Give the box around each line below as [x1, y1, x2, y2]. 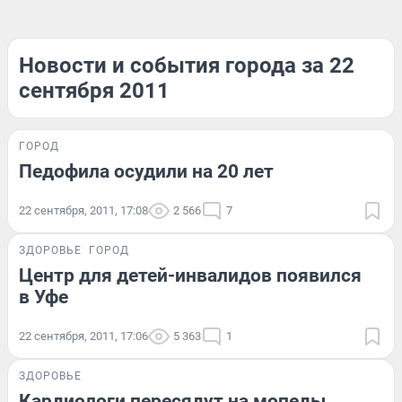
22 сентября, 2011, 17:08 [19, 204, 148, 217]
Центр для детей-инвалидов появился [19, 265, 362, 286]
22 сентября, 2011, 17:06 [19, 329, 148, 343]
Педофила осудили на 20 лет [19, 161, 274, 182]
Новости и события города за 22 [19, 53, 354, 78]
